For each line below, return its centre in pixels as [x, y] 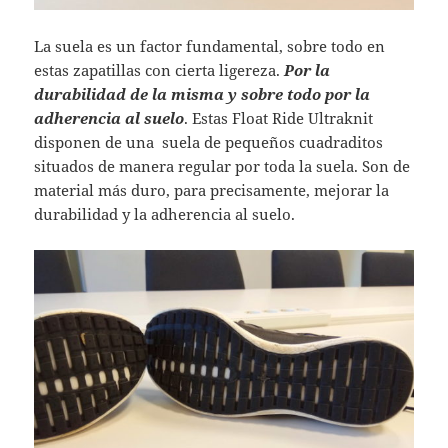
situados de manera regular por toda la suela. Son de [222, 166]
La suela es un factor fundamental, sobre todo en [210, 46]
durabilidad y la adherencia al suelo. [165, 214]
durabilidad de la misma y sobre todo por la [202, 94]
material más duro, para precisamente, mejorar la [212, 190]
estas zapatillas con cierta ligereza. [159, 70]
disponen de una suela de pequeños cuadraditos [209, 142]
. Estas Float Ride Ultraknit [279, 118]
